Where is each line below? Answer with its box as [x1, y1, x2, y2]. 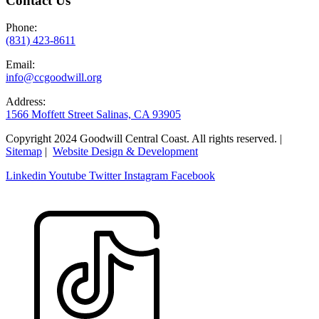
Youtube [48, 169, 86, 182]
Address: [6, 95, 46, 108]
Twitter [89, 169, 121, 182]
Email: [6, 58, 35, 71]
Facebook [171, 169, 215, 182]
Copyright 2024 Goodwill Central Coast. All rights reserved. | [6, 132, 282, 145]
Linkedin [6, 169, 46, 182]
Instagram [124, 169, 168, 182]
